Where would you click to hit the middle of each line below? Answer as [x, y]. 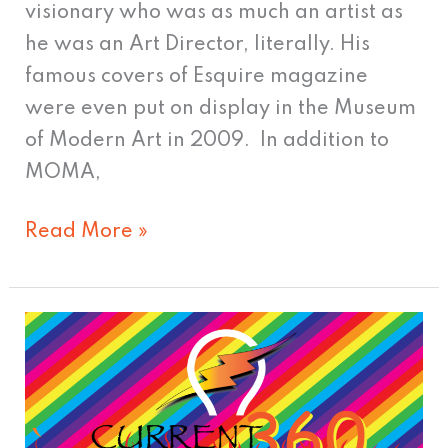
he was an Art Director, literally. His [198, 44]
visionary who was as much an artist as [214, 12]
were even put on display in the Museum [221, 108]
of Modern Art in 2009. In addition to [207, 140]
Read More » [87, 231]
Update [61, 391]
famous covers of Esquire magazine [197, 76]
